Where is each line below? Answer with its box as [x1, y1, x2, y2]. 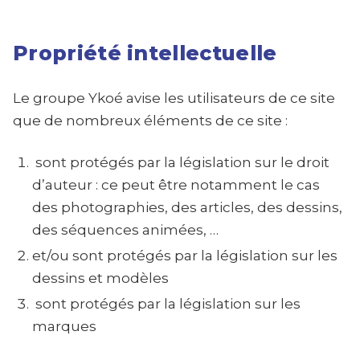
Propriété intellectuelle [13, 41, 277, 65]
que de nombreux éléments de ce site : [13, 112, 288, 129]
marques [32, 318, 96, 334]
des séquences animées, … [32, 222, 219, 238]
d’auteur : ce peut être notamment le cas [32, 177, 320, 193]
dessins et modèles [32, 270, 169, 286]
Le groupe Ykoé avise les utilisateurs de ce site [13, 90, 335, 106]
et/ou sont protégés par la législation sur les [32, 247, 337, 264]
